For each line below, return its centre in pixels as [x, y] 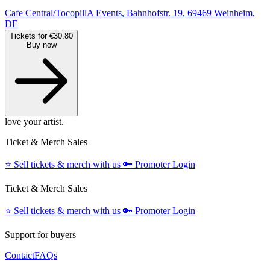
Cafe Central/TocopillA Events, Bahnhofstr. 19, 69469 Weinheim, [130, 13]
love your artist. [34, 121]
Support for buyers [40, 234]
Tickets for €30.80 [41, 36]
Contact [20, 255]
